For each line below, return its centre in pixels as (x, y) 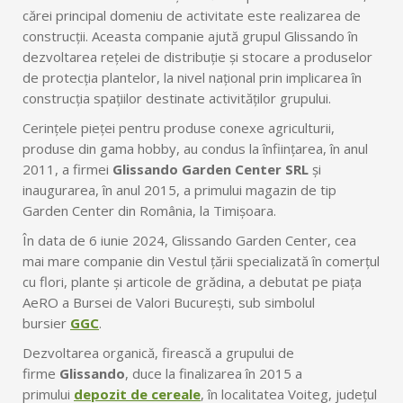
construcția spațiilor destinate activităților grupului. (177, 99)
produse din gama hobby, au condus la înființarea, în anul (195, 149)
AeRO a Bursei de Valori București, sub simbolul (169, 303)
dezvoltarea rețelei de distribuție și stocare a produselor (197, 57)
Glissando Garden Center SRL (210, 170)
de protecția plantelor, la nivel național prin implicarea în (192, 78)
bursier (46, 323)
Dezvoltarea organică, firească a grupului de (158, 353)
